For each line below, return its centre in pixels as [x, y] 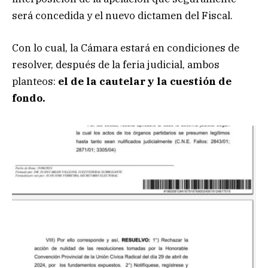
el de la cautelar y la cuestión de [145, 82]
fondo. [29, 98]
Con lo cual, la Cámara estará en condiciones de [126, 48]
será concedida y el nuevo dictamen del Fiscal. [122, 16]
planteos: [35, 82]
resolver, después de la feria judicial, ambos [116, 65]
